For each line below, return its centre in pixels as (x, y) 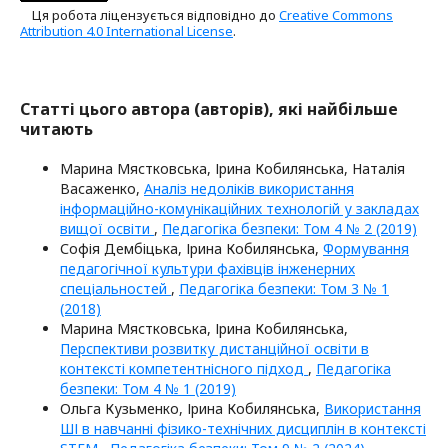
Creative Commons (336, 15)
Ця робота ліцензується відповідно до (155, 15)
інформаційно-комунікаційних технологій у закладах (239, 209)
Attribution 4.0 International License (126, 31)
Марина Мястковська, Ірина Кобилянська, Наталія (232, 169)
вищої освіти (107, 229)
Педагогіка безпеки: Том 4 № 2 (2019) (289, 229)
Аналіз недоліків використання (249, 189)
